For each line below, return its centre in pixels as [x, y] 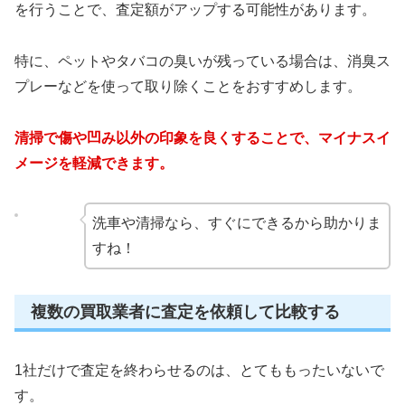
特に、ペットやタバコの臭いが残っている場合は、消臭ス [202, 61]
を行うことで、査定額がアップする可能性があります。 [195, 10]
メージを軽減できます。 [94, 163]
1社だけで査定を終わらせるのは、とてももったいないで [199, 370]
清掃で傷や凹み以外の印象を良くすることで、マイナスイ [202, 137]
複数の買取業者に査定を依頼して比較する [185, 311]
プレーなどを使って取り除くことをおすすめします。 [188, 87]
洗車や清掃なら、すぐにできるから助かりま [236, 222]
